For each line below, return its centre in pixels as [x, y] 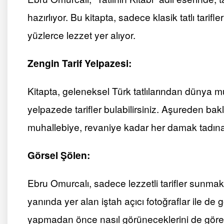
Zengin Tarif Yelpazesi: [79, 63]
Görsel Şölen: [59, 155]
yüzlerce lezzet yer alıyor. [81, 35]
